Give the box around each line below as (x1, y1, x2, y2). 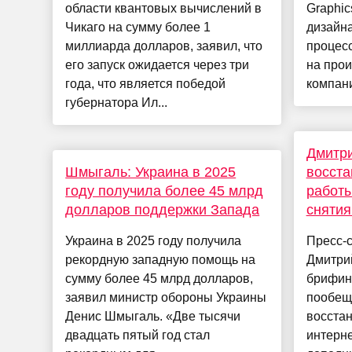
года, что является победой (65, 77, 226, 91)
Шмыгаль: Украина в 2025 (65, 164, 236, 181)
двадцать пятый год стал (65, 328, 211, 343)
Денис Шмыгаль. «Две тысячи (65, 310, 241, 324)
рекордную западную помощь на (65, 253, 256, 267)
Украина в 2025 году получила (65, 234, 242, 248)
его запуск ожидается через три (65, 58, 250, 72)
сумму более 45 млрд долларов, (65, 272, 254, 286)
